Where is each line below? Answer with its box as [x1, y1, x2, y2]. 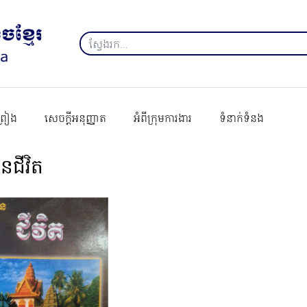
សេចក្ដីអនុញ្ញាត [45, 110, 106, 127]
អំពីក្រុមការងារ [134, 110, 192, 127]
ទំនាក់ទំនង [219, 110, 264, 127]
